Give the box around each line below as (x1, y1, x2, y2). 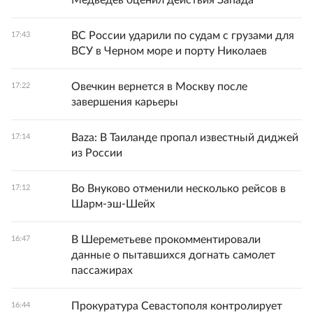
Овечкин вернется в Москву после (71, 81, 247, 92)
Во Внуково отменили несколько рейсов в (71, 183, 286, 194)
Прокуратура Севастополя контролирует (71, 300, 282, 312)
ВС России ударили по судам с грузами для (71, 30, 294, 41)
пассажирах (71, 265, 133, 276)
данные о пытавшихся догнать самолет (71, 249, 275, 261)
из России (71, 147, 122, 159)
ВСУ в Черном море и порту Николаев (71, 45, 267, 57)
